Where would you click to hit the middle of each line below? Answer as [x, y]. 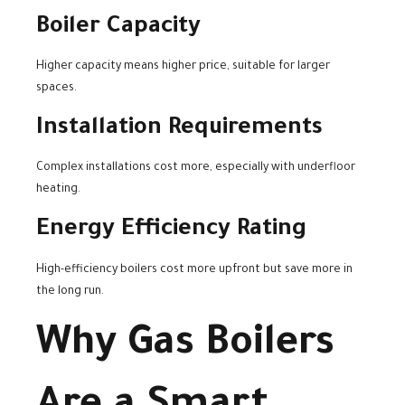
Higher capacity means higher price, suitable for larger [183, 67]
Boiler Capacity [118, 28]
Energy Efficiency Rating [171, 231]
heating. [58, 190]
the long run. [70, 292]
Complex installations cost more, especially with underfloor [196, 169]
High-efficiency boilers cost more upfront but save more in [194, 270]
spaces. [57, 89]
